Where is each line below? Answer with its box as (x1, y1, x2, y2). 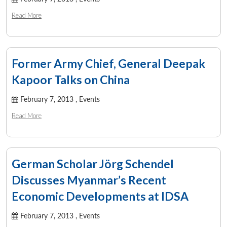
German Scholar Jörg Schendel (12, 156, 174, 171)
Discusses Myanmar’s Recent (12, 172, 166, 187)
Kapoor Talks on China (12, 72, 130, 87)
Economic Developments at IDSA (12, 188, 188, 203)
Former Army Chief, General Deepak (12, 56, 205, 70)
